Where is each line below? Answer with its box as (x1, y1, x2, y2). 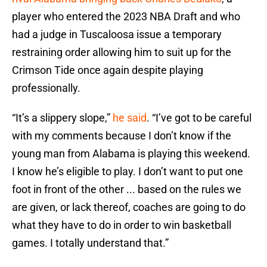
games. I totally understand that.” (12, 237, 169, 250)
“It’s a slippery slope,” (12, 111, 113, 125)
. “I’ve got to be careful (147, 111, 252, 125)
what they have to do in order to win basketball (12, 219, 231, 232)
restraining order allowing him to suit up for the (12, 46, 231, 59)
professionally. (12, 82, 80, 95)
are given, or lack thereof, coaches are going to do (12, 201, 246, 214)
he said (113, 111, 147, 125)
